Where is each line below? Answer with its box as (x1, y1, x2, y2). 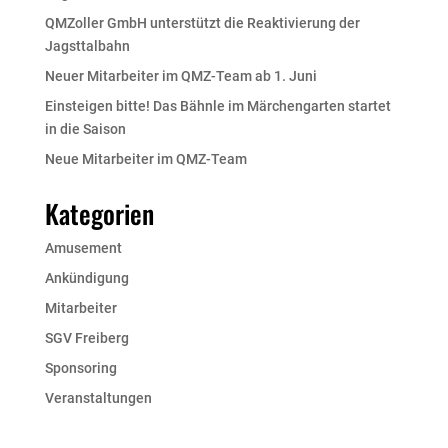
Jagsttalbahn (44, 37, 130, 54)
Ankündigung (44, 269, 129, 286)
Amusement (44, 239, 122, 256)
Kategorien (44, 193, 154, 233)
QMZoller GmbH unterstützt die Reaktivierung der (44, 14, 360, 31)
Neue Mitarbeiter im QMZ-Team (44, 150, 247, 167)
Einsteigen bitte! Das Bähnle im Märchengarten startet (44, 97, 391, 114)
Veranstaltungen (44, 389, 152, 406)
